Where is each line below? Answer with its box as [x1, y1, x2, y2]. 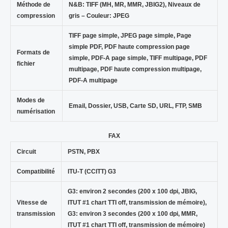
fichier [16, 60, 35, 67]
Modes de [16, 96, 45, 104]
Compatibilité [16, 168, 55, 176]
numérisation [16, 107, 55, 115]
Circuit [16, 148, 36, 156]
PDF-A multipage [68, 76, 118, 84]
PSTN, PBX [67, 148, 100, 156]
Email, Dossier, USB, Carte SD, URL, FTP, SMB [68, 102, 202, 109]
